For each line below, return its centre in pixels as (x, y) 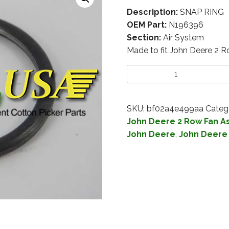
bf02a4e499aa (175, 109)
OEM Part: (146, 25)
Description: (152, 12)
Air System (182, 38)
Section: (144, 38)
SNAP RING (201, 12)
